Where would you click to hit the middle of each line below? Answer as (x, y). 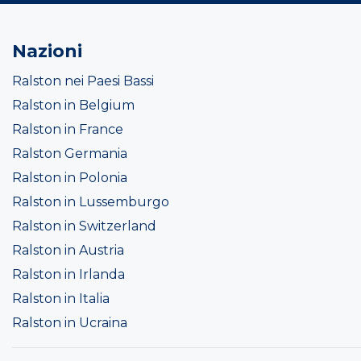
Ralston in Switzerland (84, 226)
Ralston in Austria (68, 251)
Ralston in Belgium (73, 106)
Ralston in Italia (61, 299)
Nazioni (47, 52)
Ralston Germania (70, 154)
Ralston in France (68, 130)
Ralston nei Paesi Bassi (83, 81)
